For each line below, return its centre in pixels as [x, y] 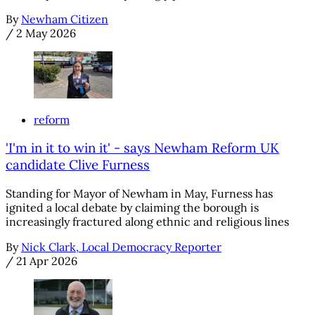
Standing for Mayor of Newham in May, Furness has [139, 194]
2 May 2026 [46, 33]
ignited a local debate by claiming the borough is [132, 208]
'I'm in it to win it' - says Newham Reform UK [142, 148]
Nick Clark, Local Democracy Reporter [121, 247]
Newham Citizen [65, 19]
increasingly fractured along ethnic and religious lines [147, 222]
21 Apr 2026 [47, 261]
